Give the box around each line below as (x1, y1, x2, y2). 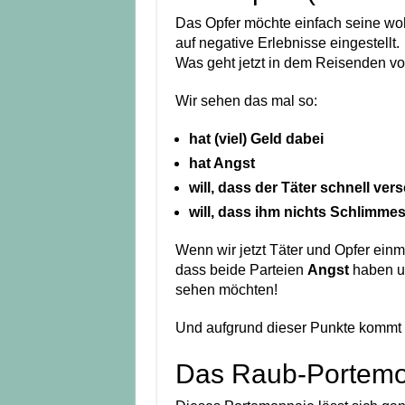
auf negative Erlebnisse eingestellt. (174, 35, 400, 52)
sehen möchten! (174, 282, 278, 298)
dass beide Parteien (174, 262, 307, 278)
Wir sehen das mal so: (174, 93, 317, 109)
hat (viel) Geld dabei (188, 131, 324, 147)
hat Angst (188, 155, 255, 172)
